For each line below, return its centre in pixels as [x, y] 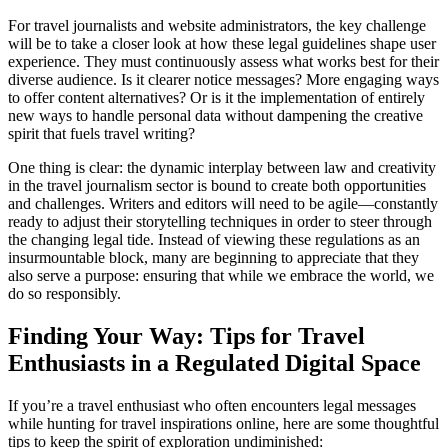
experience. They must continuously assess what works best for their [223, 62]
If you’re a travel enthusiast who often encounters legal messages [212, 405]
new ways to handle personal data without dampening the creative [215, 116]
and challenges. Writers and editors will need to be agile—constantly [223, 204]
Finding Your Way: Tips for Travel [186, 336]
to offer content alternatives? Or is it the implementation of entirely [216, 98]
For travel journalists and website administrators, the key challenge [217, 26]
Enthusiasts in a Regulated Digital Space [214, 363]
